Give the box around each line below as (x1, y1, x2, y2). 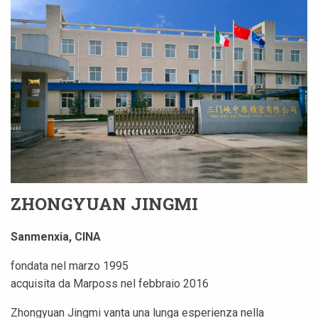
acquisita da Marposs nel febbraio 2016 (11, 276, 209, 290)
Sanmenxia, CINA (11, 229, 101, 243)
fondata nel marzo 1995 (11, 258, 128, 273)
